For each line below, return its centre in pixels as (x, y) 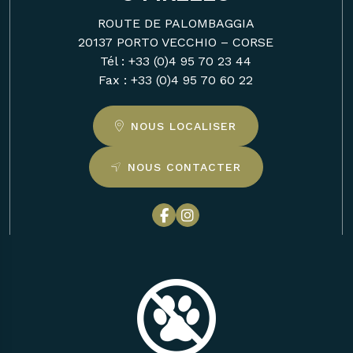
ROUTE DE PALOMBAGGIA (176, 23)
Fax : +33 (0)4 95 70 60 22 (176, 80)
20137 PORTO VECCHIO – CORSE (176, 42)
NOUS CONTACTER (184, 167)
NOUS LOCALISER (184, 126)
